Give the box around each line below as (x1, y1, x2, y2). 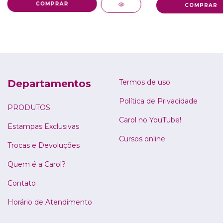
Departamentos (7, 78, 91, 90)
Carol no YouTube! (119, 115, 181, 125)
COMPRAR (184, 2, 218, 9)
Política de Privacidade (119, 97, 198, 106)
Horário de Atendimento (7, 198, 92, 207)
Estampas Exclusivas (7, 122, 79, 131)
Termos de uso (119, 78, 170, 87)
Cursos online (119, 134, 165, 144)
